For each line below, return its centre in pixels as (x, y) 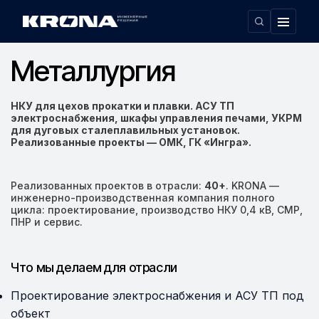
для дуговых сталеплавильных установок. (125, 130)
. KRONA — (252, 185)
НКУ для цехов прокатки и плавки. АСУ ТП (122, 106)
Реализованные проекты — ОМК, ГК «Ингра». (131, 142)
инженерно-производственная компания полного (143, 198)
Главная (34, 20)
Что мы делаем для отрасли (94, 267)
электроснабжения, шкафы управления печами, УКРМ (156, 118)
